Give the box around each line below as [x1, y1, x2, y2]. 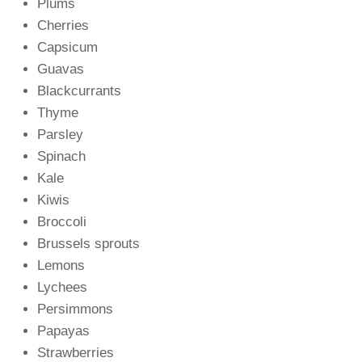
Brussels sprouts [36, 235, 140, 251]
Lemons [36, 257, 85, 273]
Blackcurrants [36, 82, 121, 99]
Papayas [36, 322, 90, 339]
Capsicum [36, 39, 98, 55]
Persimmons [36, 301, 113, 317]
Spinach [36, 148, 86, 164]
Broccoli [36, 213, 86, 229]
